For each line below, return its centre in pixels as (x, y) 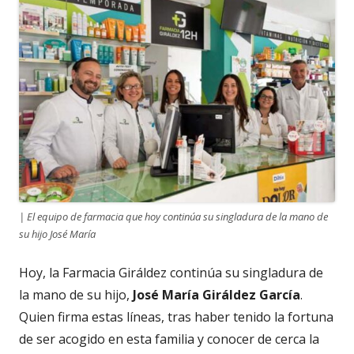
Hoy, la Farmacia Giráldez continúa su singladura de (171, 272)
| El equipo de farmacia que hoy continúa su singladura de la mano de (173, 216)
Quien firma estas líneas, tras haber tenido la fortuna (176, 316)
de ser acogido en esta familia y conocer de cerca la (169, 339)
